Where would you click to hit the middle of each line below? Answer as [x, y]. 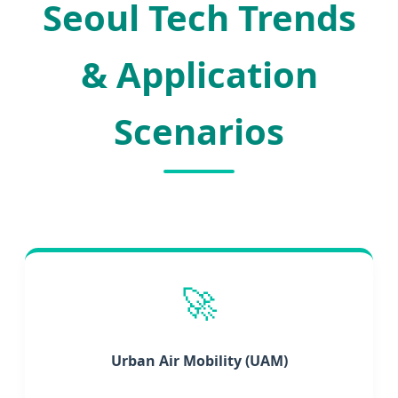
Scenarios [199, 131]
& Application [199, 75]
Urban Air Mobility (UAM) [199, 360]
